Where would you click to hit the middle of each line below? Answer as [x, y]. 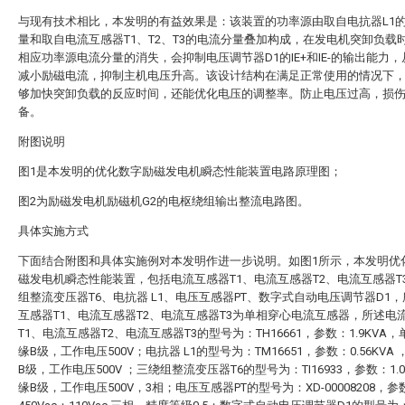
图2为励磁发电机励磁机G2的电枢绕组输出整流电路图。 [164, 201]
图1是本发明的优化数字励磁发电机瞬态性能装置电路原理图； [180, 171]
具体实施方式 [53, 231]
